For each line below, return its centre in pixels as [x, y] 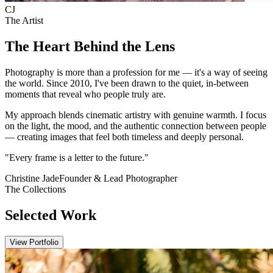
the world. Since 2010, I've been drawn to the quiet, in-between [127, 83]
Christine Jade [32, 179]
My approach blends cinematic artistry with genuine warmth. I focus [136, 115]
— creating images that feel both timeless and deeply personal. [124, 137]
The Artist [24, 21]
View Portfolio [34, 243]
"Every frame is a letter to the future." [77, 158]
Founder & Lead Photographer [118, 179]
